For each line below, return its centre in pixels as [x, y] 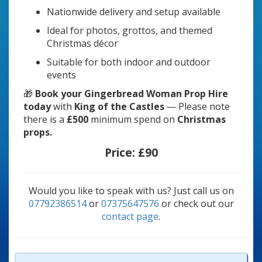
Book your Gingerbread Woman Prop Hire [132, 94]
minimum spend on [133, 120]
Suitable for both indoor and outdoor [129, 62]
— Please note [197, 107]
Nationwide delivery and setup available [134, 12]
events [61, 75]
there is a [45, 120]
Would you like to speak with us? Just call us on [131, 191]
